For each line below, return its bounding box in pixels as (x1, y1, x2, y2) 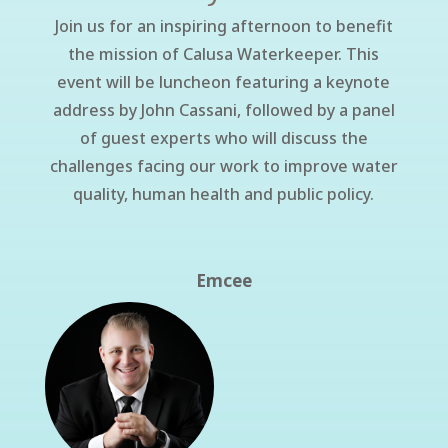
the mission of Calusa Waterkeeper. (68, 43, 347, 65)
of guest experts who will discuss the (79, 127, 368, 149)
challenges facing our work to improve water (49, 155, 398, 177)
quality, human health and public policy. (73, 183, 375, 205)
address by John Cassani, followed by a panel (52, 99, 395, 121)
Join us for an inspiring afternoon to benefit (54, 15, 393, 37)
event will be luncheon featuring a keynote (57, 71, 391, 93)
